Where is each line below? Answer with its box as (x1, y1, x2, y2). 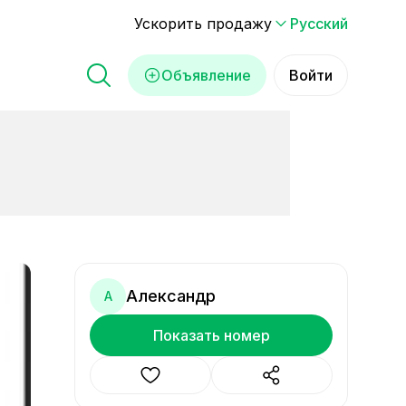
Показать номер (152, 326, 270, 344)
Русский (290, 14, 348, 33)
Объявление (161, 66, 251, 84)
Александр (126, 286, 216, 305)
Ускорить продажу (134, 14, 272, 33)
